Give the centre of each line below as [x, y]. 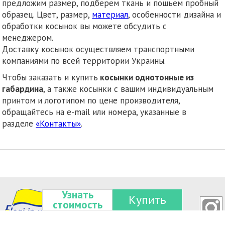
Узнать [77, 195]
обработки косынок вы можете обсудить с [85, 26]
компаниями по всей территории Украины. [84, 60]
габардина [23, 88]
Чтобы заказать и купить [50, 77]
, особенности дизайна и [175, 14]
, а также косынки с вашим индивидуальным [129, 88]
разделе [19, 123]
